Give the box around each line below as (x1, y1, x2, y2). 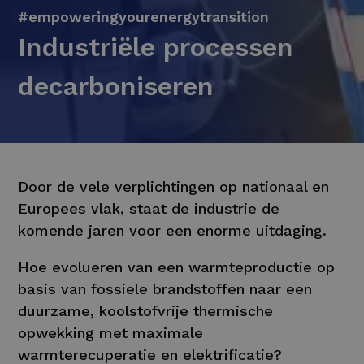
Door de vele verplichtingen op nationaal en (18, 177, 330, 195)
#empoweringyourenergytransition (18, 7, 270, 25)
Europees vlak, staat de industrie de (18, 199, 280, 217)
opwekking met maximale (18, 323, 204, 341)
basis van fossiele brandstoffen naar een (18, 279, 313, 297)
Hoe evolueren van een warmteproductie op (18, 258, 336, 275)
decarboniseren (18, 70, 214, 102)
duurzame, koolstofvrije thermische (18, 301, 274, 319)
